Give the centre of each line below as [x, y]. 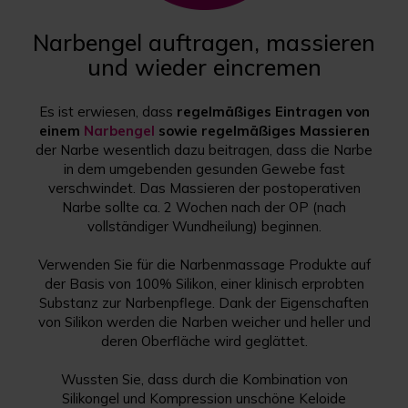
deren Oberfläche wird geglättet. [204, 342]
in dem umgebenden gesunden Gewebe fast [204, 169]
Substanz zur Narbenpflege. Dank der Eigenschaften [204, 303]
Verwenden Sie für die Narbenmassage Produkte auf [204, 265]
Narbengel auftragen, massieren [204, 43]
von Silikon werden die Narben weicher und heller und [204, 322]
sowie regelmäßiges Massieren [262, 131]
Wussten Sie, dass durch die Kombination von [204, 380]
